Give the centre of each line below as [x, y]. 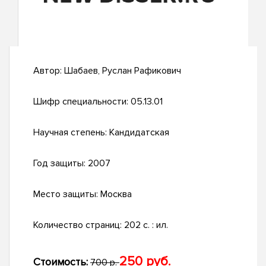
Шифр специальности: [82, 102]
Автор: [49, 71]
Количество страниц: [79, 225]
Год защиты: [61, 164]
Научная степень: [71, 133]
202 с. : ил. [146, 225]
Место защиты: [67, 194]
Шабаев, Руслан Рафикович [123, 71]
